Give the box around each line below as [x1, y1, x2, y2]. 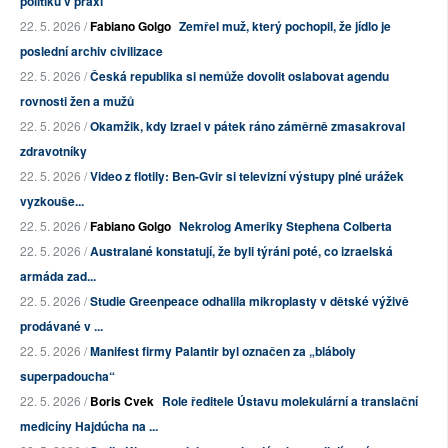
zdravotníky [20, 141, 87, 160]
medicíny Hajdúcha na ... [20, 416, 158, 435]
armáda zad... [20, 266, 96, 285]
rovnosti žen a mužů [20, 91, 134, 110]
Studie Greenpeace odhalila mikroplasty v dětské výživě [90, 291, 409, 310]
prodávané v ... [20, 316, 103, 335]
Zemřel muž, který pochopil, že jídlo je [179, 16, 391, 35]
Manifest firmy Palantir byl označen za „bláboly [90, 341, 356, 360]
